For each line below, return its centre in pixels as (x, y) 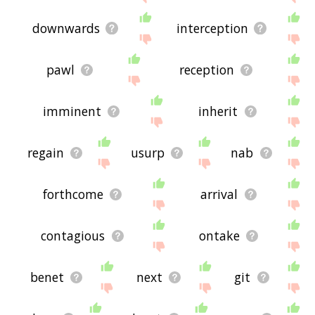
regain (45, 153)
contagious (73, 236)
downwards (66, 28)
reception (207, 70)
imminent (72, 111)
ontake (219, 236)
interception (213, 28)
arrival (219, 194)
